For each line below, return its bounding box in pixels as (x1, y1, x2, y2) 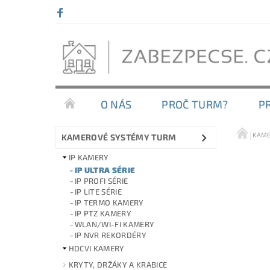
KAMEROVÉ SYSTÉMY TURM (61, 132, 177, 143)
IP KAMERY (68, 152, 109, 163)
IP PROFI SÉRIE (74, 175, 128, 186)
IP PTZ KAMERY (74, 208, 131, 218)
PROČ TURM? (162, 98, 228, 111)
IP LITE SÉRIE (74, 186, 122, 196)
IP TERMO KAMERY (74, 197, 144, 207)
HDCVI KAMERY (68, 243, 125, 253)
